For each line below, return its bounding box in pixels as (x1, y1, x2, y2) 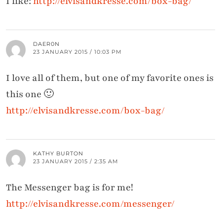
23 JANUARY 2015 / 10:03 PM (33, 48, 122, 56)
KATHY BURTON (33, 150, 83, 157)
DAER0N (33, 40, 60, 48)
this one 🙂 (6, 88, 54, 101)
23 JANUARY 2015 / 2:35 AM (33, 158, 118, 165)
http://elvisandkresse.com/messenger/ (6, 197, 175, 211)
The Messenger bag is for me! (6, 181, 133, 194)
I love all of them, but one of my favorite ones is (6, 72, 214, 85)
